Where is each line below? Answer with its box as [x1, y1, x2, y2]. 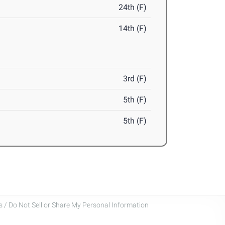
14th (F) [119, 24, 147, 34]
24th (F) [119, 3, 147, 13]
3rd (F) [123, 74, 147, 84]
